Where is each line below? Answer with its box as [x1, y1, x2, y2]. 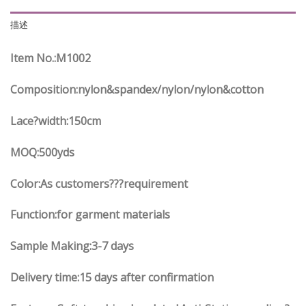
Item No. [10, 51, 54, 66]
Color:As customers [10, 176, 109, 191]
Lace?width [10, 113, 66, 128]
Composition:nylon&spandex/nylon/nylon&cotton [10, 82, 264, 98]
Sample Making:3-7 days [10, 238, 134, 254]
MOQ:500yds [10, 144, 74, 160]
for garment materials [57, 207, 170, 223]
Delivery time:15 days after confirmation [10, 269, 214, 285]
